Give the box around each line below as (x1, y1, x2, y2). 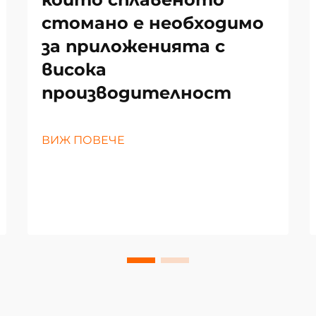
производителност (42, 82, 231, 103)
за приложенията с (42, 35, 225, 56)
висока (42, 59, 107, 80)
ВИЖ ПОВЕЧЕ (42, 133, 125, 147)
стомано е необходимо (42, 12, 264, 33)
